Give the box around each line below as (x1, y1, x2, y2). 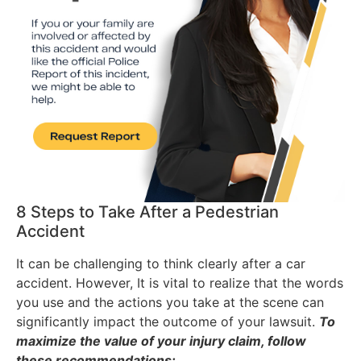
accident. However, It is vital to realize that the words (16, 274, 343, 291)
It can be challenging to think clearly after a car (16, 255, 305, 272)
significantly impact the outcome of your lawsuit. (16, 313, 319, 330)
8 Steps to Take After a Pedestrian (16, 201, 279, 222)
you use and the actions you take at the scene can (16, 293, 324, 310)
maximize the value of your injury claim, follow (16, 332, 306, 349)
